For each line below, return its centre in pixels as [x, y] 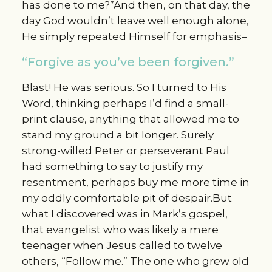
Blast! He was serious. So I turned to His [124, 88]
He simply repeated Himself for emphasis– [134, 37]
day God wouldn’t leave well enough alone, [135, 21]
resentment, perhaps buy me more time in [135, 182]
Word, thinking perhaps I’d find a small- [125, 104]
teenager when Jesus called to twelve [122, 246]
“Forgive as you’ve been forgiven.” [128, 62]
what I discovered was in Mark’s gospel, [124, 214]
